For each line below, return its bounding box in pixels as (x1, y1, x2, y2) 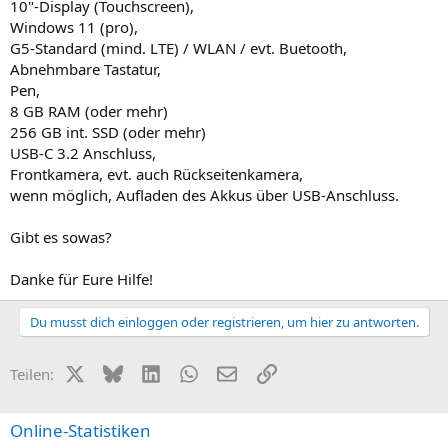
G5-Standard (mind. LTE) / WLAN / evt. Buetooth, (10, 37, 347, 58)
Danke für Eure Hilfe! (10, 268, 153, 289)
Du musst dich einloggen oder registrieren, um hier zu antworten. (29, 312, 419, 331)
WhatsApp (197, 361, 269, 382)
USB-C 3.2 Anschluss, (10, 142, 156, 163)
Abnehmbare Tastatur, (10, 58, 161, 79)
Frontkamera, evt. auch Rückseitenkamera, (10, 163, 303, 184)
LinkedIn (159, 361, 220, 382)
